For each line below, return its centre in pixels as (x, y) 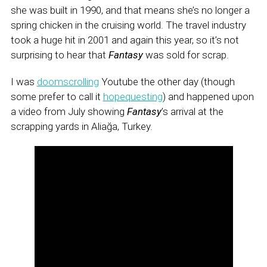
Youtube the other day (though (167, 82)
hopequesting (133, 97)
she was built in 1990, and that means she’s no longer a (130, 10)
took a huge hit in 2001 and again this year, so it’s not (125, 40)
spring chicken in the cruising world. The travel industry (128, 25)
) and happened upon (208, 97)
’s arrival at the (192, 111)
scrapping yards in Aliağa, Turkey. (81, 126)
